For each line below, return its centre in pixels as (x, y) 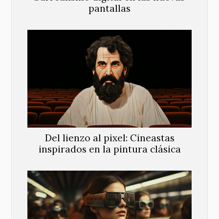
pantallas (109, 9)
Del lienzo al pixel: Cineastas (109, 138)
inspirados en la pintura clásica (109, 149)
